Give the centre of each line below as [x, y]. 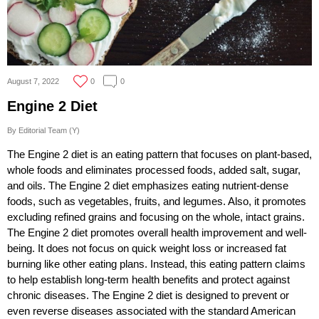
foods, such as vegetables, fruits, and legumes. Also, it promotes [157, 202]
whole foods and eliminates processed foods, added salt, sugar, [154, 170]
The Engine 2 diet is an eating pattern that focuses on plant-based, [159, 155]
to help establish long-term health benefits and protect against [148, 280]
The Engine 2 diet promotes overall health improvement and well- [157, 233]
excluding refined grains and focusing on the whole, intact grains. [156, 217]
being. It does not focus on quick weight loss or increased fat [147, 249]
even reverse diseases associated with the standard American [151, 311]
